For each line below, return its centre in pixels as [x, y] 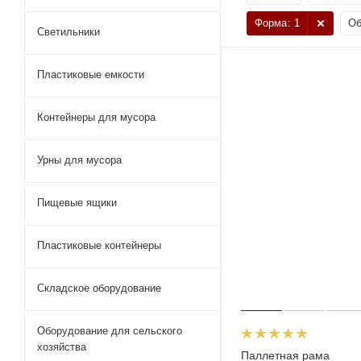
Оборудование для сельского [110, 331]
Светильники [68, 32]
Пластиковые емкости [91, 75]
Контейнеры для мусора [96, 117]
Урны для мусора [79, 160]
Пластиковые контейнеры [99, 245]
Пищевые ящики [77, 203]
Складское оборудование [99, 288]
